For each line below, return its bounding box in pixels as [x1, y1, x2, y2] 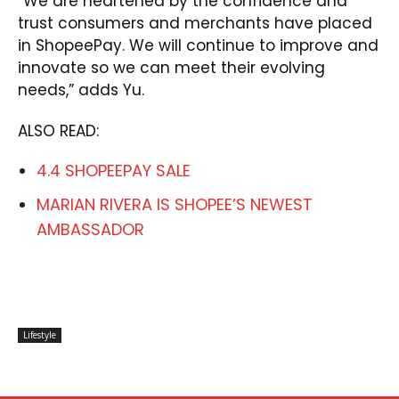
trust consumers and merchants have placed [18, 12, 372, 35]
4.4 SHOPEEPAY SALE [37, 159, 191, 183]
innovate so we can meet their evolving [18, 57, 325, 79]
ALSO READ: [18, 120, 99, 142]
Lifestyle [23, 329, 56, 342]
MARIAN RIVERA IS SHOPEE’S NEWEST [37, 193, 313, 216]
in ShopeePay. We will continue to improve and [18, 35, 379, 57]
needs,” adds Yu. [18, 79, 144, 102]
